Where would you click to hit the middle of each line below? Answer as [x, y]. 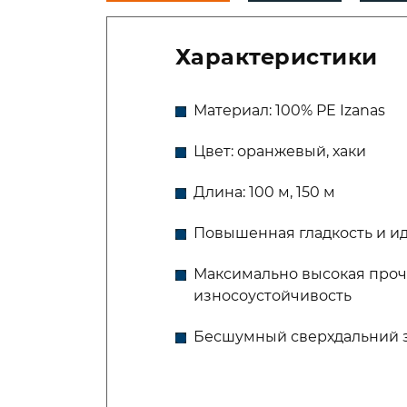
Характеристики [276, 57]
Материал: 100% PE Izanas [289, 110]
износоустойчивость [272, 296]
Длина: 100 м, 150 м [264, 192]
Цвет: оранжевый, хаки [279, 151]
